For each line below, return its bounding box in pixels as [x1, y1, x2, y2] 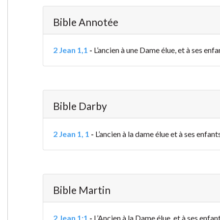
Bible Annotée [53, 16, 118, 28]
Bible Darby [53, 100, 107, 112]
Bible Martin [53, 184, 110, 196]
